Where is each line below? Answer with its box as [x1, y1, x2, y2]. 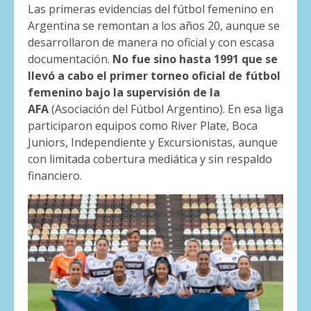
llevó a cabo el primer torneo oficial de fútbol [28, 68, 280, 84]
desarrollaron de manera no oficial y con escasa [28, 35, 274, 51]
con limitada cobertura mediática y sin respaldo [28, 151, 272, 167]
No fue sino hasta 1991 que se [112, 51, 278, 67]
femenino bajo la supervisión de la [28, 85, 220, 101]
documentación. [28, 51, 112, 67]
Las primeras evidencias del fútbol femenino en [28, 1, 274, 17]
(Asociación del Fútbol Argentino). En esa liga [49, 101, 283, 117]
